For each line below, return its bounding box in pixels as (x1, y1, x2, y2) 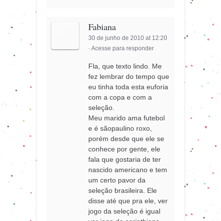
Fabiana (88, 21, 116, 33)
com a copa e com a (88, 93, 152, 102)
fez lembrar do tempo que (88, 73, 170, 81)
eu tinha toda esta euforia (88, 83, 169, 91)
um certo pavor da (88, 176, 146, 184)
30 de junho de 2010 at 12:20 (88, 35, 168, 42)
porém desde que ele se (88, 135, 165, 143)
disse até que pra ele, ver (88, 197, 168, 205)
